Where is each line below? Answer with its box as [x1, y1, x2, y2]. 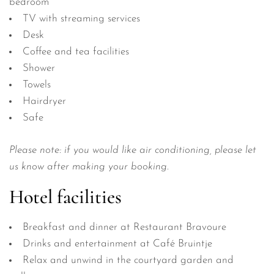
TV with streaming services [23, 13, 140, 24]
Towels [23, 80, 51, 91]
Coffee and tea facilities [23, 46, 129, 57]
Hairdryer [23, 96, 66, 107]
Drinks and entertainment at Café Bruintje [23, 238, 212, 249]
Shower [23, 63, 55, 74]
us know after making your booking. [9, 161, 169, 172]
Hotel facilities [9, 184, 122, 209]
